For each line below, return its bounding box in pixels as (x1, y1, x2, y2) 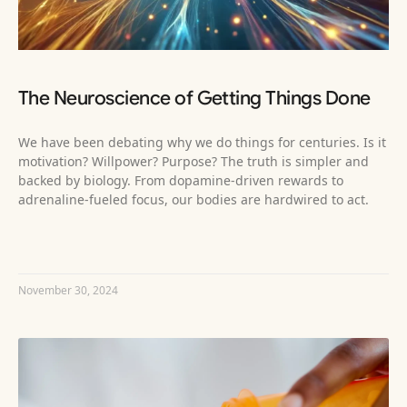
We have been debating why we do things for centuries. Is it (18, 134, 386, 152)
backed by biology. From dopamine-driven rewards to (18, 172, 343, 190)
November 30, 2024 (18, 283, 118, 299)
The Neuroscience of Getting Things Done (18, 86, 371, 111)
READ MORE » (18, 236, 92, 253)
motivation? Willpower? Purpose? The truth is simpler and (18, 153, 369, 171)
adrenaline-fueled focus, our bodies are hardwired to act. (18, 191, 369, 209)
